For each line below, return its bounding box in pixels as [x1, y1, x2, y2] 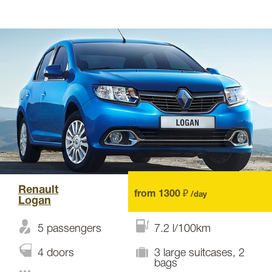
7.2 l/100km [154, 224, 211, 234]
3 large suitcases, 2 [154, 248, 245, 258]
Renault [18, 185, 58, 195]
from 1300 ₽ [134, 190, 191, 199]
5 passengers [38, 224, 101, 234]
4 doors [38, 248, 74, 258]
